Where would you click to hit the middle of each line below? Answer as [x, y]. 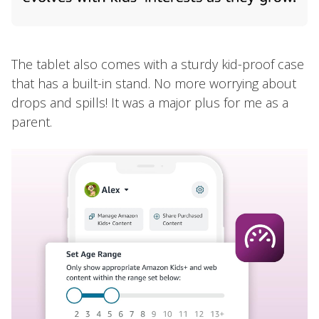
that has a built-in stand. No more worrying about [154, 83]
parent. [32, 121]
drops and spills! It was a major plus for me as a [150, 102]
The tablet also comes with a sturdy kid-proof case [158, 64]
